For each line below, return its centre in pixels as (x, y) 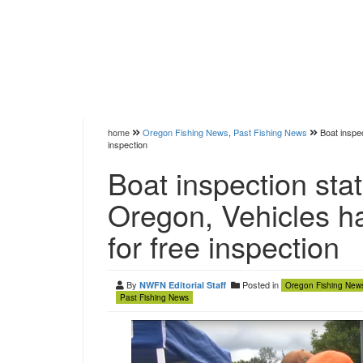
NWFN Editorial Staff (183, 285)
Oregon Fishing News (186, 132)
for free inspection (224, 246)
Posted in (261, 284)
